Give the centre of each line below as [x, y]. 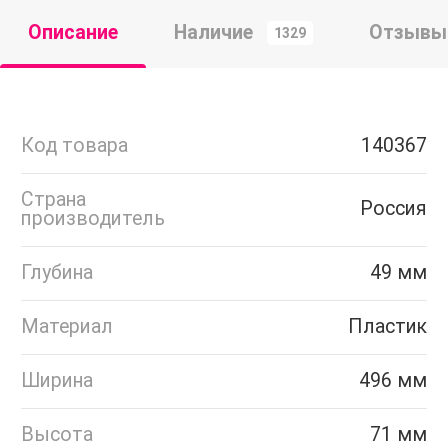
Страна [53, 200]
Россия [393, 209]
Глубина [57, 273]
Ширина [57, 381]
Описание [73, 32]
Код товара [74, 146]
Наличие [213, 32]
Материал [67, 327]
